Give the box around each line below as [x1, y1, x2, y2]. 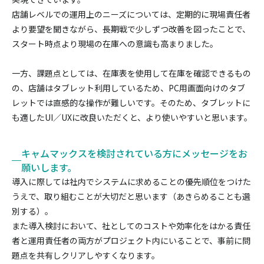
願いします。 [21, 160, 77, 175]
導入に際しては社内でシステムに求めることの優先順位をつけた [12, 176, 251, 188]
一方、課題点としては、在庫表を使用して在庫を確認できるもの [12, 67, 251, 80]
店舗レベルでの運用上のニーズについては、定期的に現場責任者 [12, 8, 250, 21]
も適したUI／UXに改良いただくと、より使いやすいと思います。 [12, 111, 252, 124]
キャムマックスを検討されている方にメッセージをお [21, 146, 247, 161]
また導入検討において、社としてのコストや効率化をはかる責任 [12, 220, 250, 232]
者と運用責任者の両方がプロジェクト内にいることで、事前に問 [12, 235, 250, 247]
